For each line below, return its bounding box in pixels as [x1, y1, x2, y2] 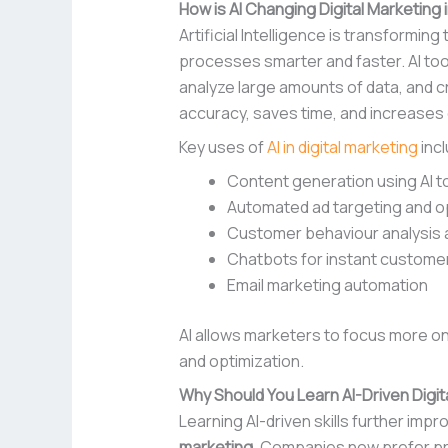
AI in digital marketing [266, 136, 418, 159]
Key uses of [178, 136, 267, 159]
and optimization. [178, 350, 304, 373]
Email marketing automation [226, 274, 428, 297]
